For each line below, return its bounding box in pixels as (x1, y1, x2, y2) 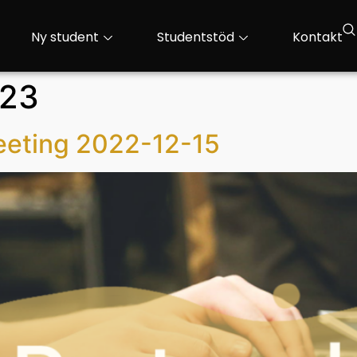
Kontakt (292, 28, 343, 46)
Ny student (30, 28, 99, 46)
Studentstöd (156, 28, 234, 46)
